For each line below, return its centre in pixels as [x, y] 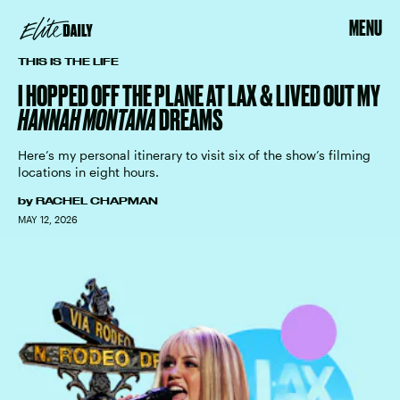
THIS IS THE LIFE [68, 62]
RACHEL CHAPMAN [97, 201]
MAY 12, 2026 [48, 219]
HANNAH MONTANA [87, 120]
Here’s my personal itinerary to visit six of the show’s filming [194, 155]
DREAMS [189, 120]
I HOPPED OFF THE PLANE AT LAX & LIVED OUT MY [199, 96]
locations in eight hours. [88, 172]
